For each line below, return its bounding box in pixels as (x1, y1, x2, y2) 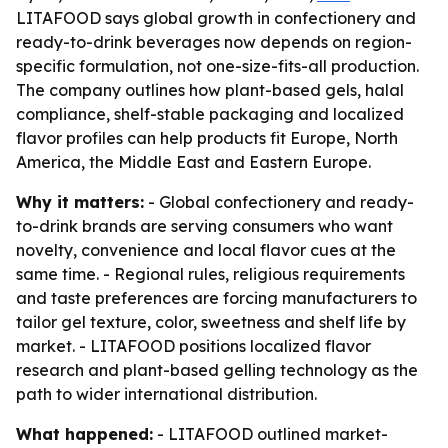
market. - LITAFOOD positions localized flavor (16, 336, 371, 356)
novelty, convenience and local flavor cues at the (16, 240, 396, 260)
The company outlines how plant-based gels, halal (16, 80, 404, 100)
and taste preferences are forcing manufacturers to (16, 288, 417, 308)
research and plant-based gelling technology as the (16, 360, 418, 380)
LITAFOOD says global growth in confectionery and (16, 8, 416, 28)
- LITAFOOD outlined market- (153, 424, 388, 444)
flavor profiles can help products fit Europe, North (16, 128, 398, 148)
